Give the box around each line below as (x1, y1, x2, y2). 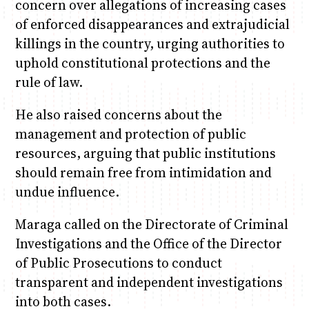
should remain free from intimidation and (14, 163, 272, 182)
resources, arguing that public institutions (14, 144, 276, 163)
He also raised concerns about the (14, 106, 222, 124)
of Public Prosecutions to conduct (14, 254, 222, 272)
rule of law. (14, 73, 83, 92)
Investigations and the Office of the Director (14, 235, 282, 253)
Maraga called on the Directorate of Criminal (14, 215, 288, 234)
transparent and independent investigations (14, 273, 283, 292)
